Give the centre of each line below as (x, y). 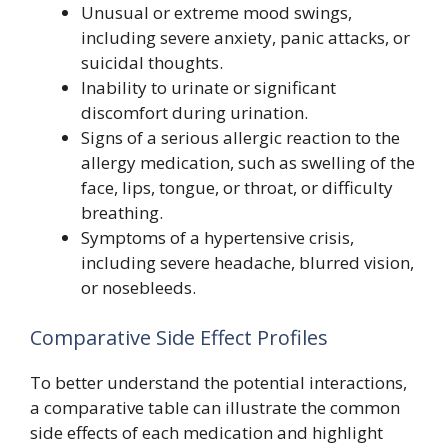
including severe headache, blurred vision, (247, 263)
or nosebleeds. (138, 288)
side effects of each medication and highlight (206, 432)
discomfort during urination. (194, 113)
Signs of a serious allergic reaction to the (240, 138)
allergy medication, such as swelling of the (248, 163)
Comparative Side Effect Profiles (179, 337)
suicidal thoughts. (152, 63)
